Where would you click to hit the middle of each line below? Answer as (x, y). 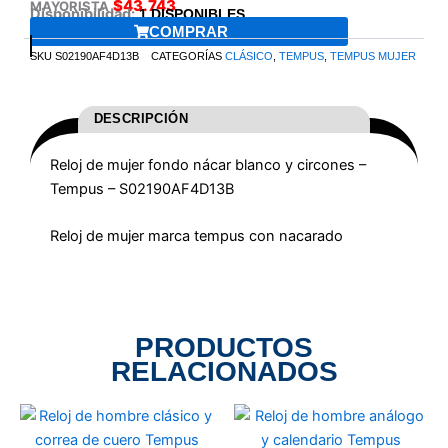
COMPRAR (188, 31)
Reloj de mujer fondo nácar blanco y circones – (208, 164)
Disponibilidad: (82, 14)
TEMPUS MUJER (373, 56)
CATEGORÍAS (186, 56)
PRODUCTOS (224, 348)
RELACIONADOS (224, 372)
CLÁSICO (249, 56)
